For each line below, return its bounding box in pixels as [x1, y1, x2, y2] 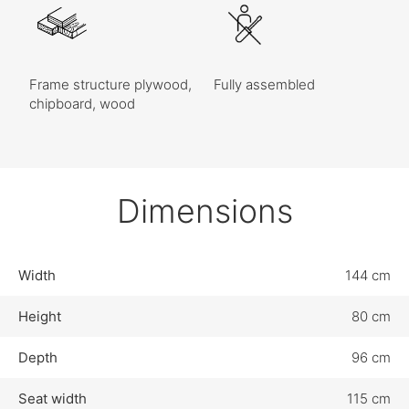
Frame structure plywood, [29, 75, 193, 93]
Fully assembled [214, 75, 315, 93]
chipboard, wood [29, 94, 136, 112]
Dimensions [116, 190, 293, 231]
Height [18, 307, 61, 325]
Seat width [18, 389, 87, 407]
